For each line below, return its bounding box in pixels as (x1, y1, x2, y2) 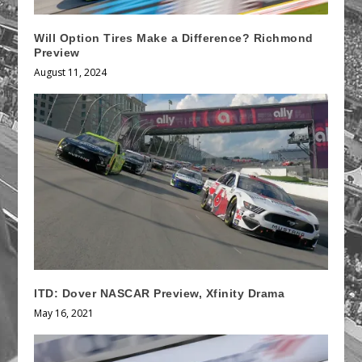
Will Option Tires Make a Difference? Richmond (34, 32, 314, 45)
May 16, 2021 (34, 306, 95, 321)
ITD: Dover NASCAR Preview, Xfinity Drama (34, 287, 285, 301)
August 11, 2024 (34, 65, 107, 80)
